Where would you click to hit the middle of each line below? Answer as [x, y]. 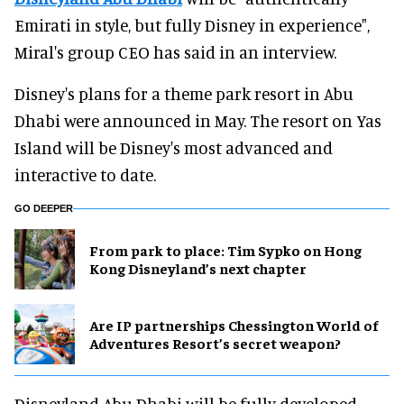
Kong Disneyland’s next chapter [198, 268]
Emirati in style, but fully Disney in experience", [192, 24]
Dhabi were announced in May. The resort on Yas [198, 120]
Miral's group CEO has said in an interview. [175, 51]
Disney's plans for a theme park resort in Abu [184, 93]
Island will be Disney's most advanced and [174, 147]
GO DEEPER [44, 208]
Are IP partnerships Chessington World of [234, 325]
